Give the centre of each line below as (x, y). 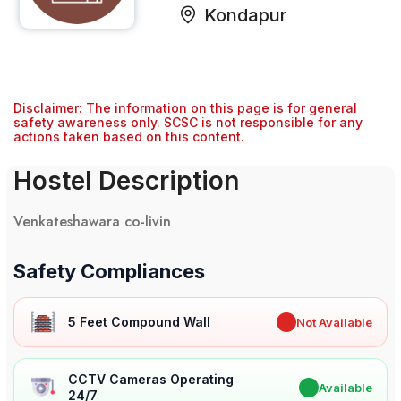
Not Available (334, 323)
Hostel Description (126, 181)
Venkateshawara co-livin (92, 222)
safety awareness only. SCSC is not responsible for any (188, 123)
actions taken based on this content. (129, 137)
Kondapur (246, 16)
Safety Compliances (109, 272)
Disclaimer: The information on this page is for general (185, 108)
